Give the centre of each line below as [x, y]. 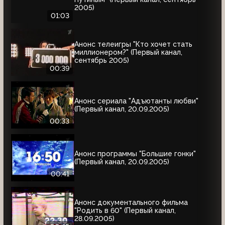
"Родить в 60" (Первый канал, [125, 210]
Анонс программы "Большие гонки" [135, 153]
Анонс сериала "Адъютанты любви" [136, 101]
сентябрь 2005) [102, 60]
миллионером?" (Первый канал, [128, 52]
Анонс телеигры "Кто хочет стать [133, 44]
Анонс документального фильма [131, 202]
